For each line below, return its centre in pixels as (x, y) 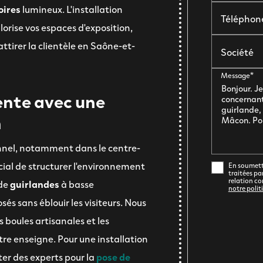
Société (237, 51)
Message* (237, 75)
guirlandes (35, 183)
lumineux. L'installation (73, 9)
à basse (77, 183)
